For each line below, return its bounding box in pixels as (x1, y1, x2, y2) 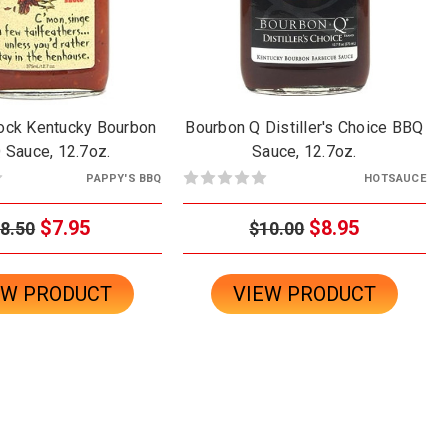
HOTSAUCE (364, 171, 426, 185)
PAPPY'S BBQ (86, 171, 162, 185)
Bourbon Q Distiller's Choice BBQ (185, 117, 424, 137)
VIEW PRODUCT (232, 281, 376, 306)
